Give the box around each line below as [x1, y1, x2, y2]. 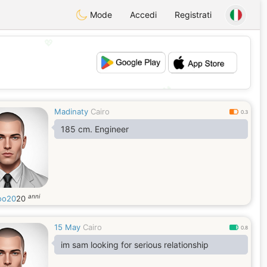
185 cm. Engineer [95, 124, 129, 134]
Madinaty [54, 107, 88, 116]
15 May [54, 222, 80, 232]
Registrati [175, 10, 212, 20]
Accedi [130, 10, 157, 20]
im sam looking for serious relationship [61, 240, 209, 250]
